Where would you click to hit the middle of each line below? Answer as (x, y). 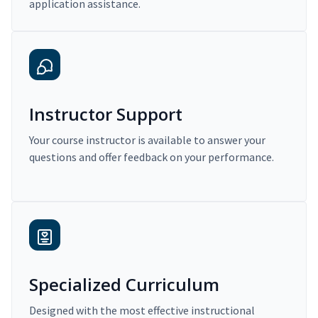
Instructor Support (106, 114)
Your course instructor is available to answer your (147, 140)
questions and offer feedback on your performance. (152, 157)
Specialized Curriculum (124, 285)
